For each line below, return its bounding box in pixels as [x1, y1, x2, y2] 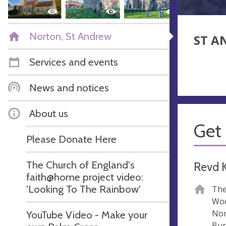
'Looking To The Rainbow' [26, 182, 141, 195]
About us [29, 106, 68, 120]
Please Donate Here [26, 132, 117, 145]
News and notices [29, 81, 109, 94]
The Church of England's [26, 158, 135, 171]
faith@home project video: [26, 170, 143, 183]
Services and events [29, 55, 118, 68]
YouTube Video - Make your [26, 208, 147, 221]
